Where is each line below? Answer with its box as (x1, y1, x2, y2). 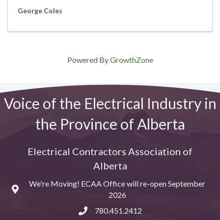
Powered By (67, 55, 110, 64)
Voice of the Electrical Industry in (3, 94, 217, 112)
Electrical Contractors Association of (27, 145, 192, 157)
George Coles (18, 6, 62, 15)
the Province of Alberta (35, 114, 185, 133)
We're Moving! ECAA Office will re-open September (29, 178, 205, 188)
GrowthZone (110, 55, 153, 64)
